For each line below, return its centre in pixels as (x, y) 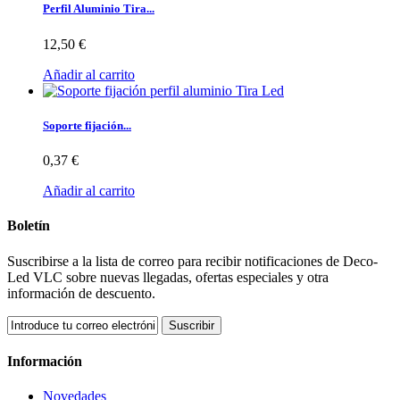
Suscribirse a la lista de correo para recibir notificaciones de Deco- (192, 261)
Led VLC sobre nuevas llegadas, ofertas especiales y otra (168, 277)
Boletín (29, 226)
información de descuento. (81, 293)
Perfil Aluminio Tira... (99, 9)
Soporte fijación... (87, 125)
